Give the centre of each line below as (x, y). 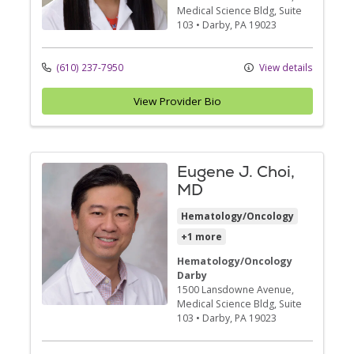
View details (284, 67)
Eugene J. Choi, (236, 171)
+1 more (201, 237)
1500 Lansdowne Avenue (234, 290)
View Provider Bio (177, 101)
